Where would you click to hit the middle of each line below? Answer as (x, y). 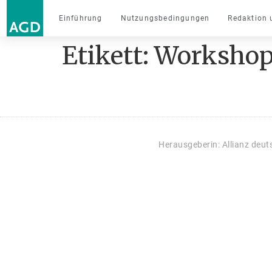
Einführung (80, 18)
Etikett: (108, 56)
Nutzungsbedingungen (165, 18)
